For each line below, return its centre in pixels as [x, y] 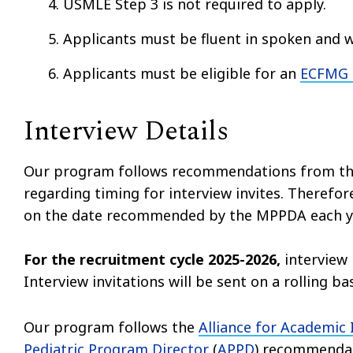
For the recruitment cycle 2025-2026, [152, 259]
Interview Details [126, 131]
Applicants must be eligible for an [182, 73]
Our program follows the [111, 327]
